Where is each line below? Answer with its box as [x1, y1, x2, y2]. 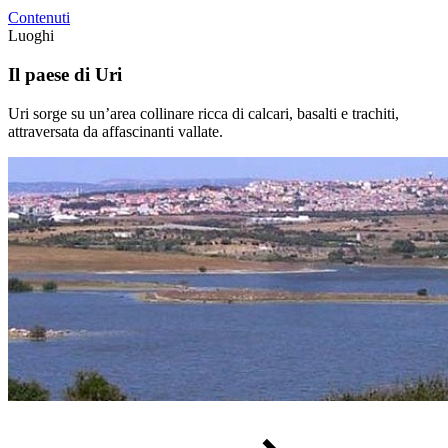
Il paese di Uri [8, 63, 122, 85]
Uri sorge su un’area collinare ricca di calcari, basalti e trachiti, [8, 104, 399, 122]
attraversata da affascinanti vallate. [8, 122, 223, 140]
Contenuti [8, 9, 70, 27]
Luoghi [8, 27, 54, 45]
